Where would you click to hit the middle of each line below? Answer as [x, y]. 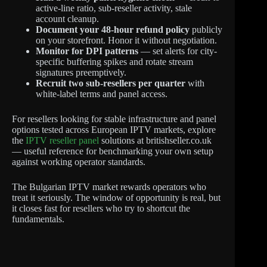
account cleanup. [67, 18]
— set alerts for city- [178, 51]
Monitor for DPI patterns [87, 51]
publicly [206, 29]
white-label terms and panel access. [102, 94]
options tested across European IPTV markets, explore [114, 129]
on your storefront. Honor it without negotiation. [126, 40]
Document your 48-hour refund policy [113, 29]
